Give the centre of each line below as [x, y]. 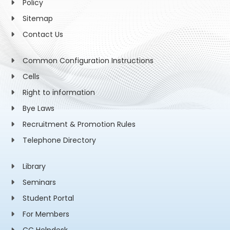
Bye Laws [38, 108]
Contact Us [43, 34]
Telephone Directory [59, 140]
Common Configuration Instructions [88, 61]
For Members [46, 214]
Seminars [39, 182]
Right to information [59, 92]
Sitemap [37, 18]
